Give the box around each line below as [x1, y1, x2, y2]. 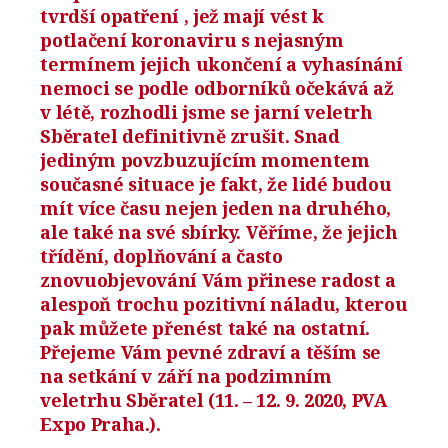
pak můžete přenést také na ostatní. [40, 315, 370, 340]
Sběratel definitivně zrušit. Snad [40, 123, 340, 148]
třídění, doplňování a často [40, 243, 283, 268]
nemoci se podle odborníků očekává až [40, 75, 394, 100]
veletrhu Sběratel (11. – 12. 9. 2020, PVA [40, 387, 388, 412]
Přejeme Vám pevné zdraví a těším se [40, 339, 381, 364]
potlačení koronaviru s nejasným [40, 27, 344, 52]
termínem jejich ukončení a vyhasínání [40, 51, 404, 76]
